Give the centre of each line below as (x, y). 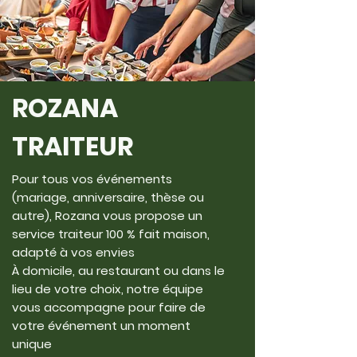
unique (32, 344)
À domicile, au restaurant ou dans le (118, 271)
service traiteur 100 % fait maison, (111, 234)
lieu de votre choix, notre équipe (108, 289)
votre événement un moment (101, 326)
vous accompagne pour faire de (109, 307)
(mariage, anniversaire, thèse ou (108, 197)
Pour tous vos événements (92, 179)
